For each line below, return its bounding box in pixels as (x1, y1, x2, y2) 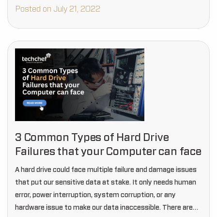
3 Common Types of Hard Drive (15, 132, 169, 143)
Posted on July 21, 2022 (15, 5, 100, 13)
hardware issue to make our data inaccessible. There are (15, 204, 193, 211)
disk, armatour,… (15, 1, 67, 8)
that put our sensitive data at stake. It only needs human (15, 179, 196, 186)
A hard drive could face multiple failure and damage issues (15, 167, 197, 173)
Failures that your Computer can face (15, 146, 201, 157)
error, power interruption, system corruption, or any (15, 192, 176, 199)
